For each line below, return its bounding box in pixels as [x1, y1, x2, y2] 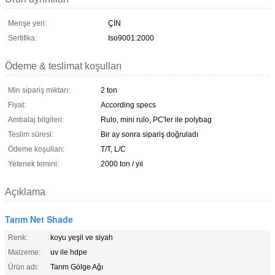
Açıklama [5, 186, 45, 197]
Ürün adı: [8, 262, 39, 271]
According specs [101, 100, 156, 109]
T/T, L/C [101, 144, 126, 153]
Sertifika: [8, 33, 37, 42]
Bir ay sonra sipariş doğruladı [101, 130, 198, 139]
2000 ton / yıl [101, 159, 143, 168]
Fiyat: [8, 100, 26, 109]
